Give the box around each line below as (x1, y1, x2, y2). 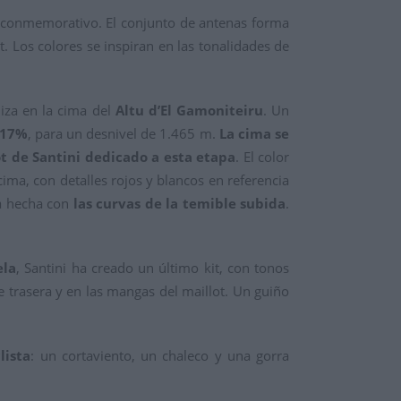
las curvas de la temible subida (73, 194, 286, 213)
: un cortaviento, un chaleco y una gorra (30, 346, 290, 365)
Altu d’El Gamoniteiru (115, 101, 263, 120)
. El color (235, 148, 290, 166)
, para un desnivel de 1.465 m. (27, 124, 219, 143)
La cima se (218, 124, 290, 143)
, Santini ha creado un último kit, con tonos (16, 259, 290, 277)
